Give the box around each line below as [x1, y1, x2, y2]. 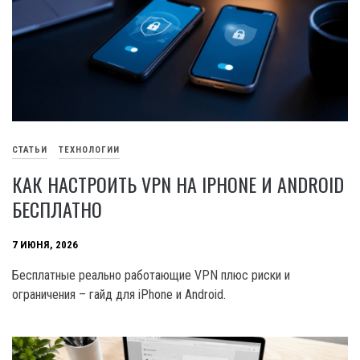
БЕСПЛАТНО [12, 194, 102, 223]
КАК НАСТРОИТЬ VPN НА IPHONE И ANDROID [12, 169, 344, 198]
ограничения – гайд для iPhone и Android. [12, 286, 226, 302]
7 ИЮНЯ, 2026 [12, 238, 78, 251]
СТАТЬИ [12, 144, 47, 155]
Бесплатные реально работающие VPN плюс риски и [12, 267, 290, 283]
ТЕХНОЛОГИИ [59, 144, 120, 155]
